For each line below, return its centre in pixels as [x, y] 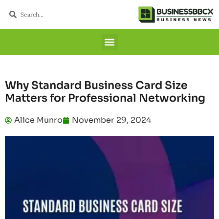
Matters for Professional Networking [105, 98]
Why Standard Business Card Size [96, 86]
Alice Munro [38, 120]
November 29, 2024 [111, 120]
